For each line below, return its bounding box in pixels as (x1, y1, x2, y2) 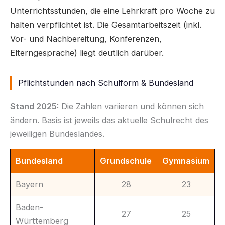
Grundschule (100, 155, 152, 166)
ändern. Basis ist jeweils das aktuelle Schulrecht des (10, 115, 208, 125)
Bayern (16, 179, 43, 189)
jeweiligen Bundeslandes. (10, 128, 104, 139)
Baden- (16, 202, 43, 212)
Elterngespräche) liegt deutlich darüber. (10, 48, 164, 58)
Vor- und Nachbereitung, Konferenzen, (10, 34, 162, 44)
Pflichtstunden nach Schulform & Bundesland (18, 77, 193, 88)
